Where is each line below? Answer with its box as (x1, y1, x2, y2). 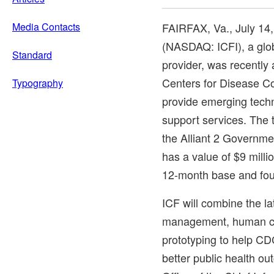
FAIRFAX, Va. (162, 19, 229, 35)
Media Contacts (12, 19, 80, 34)
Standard (12, 47, 52, 62)
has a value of (162, 147, 234, 164)
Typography (12, 75, 63, 90)
